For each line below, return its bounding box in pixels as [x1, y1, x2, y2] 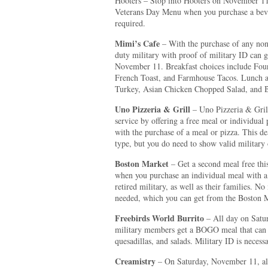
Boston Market [115, 157, 169, 170]
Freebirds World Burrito [115, 212, 204, 224]
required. [115, 17, 145, 29]
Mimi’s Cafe [115, 37, 162, 50]
